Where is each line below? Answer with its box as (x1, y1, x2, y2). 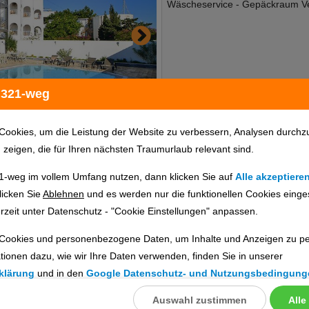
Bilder (227, 181, 255, 193)
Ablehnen (43, 188, 84, 199)
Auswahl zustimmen (152, 295, 247, 306)
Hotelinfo (168, 181, 212, 193)
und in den (34, 268, 86, 279)
